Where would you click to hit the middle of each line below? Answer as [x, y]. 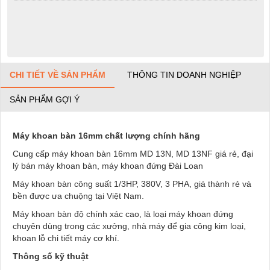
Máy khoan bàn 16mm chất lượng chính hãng [106, 135]
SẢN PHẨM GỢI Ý [45, 99]
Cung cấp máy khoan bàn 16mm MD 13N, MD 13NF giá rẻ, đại [133, 153]
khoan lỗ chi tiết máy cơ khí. [66, 238]
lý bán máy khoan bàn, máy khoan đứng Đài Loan [109, 165]
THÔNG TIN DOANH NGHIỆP [184, 74]
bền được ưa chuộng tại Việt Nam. [78, 196]
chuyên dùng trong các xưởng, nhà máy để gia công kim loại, [129, 226]
